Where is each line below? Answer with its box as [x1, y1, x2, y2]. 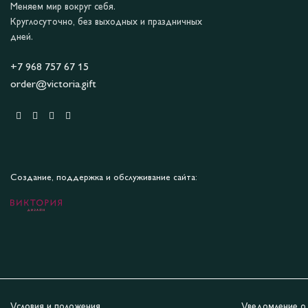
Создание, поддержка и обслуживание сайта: [10, 174, 197, 183]
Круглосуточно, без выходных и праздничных [10, 18, 202, 27]
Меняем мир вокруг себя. [10, 3, 115, 12]
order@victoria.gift [10, 80, 96, 91]
